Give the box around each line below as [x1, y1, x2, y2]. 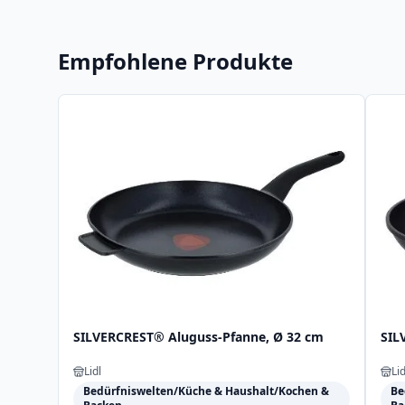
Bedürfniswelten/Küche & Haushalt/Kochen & [83, 382, 329, 399]
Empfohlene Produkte [58, 46, 293, 76]
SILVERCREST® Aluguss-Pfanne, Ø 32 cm [73, 327, 324, 345]
